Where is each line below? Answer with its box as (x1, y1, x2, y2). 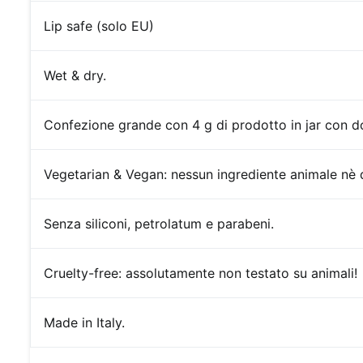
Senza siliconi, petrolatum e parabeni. (44, 215, 274, 232)
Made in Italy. (44, 314, 125, 331)
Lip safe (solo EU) (44, 17, 154, 34)
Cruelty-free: (44, 264, 122, 281)
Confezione (44, 116, 114, 133)
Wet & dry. (44, 66, 106, 83)
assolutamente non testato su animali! (126, 264, 357, 281)
